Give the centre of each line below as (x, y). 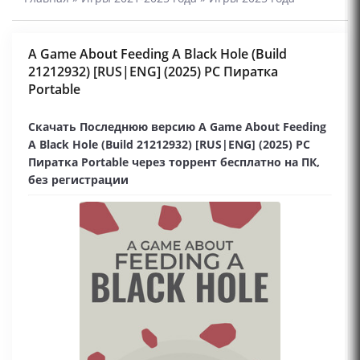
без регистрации (78, 180)
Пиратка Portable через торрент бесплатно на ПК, (174, 162)
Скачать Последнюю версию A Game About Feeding (177, 127)
